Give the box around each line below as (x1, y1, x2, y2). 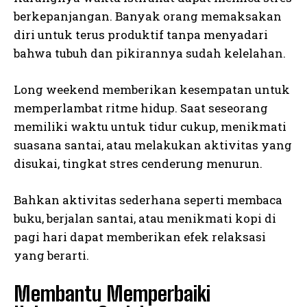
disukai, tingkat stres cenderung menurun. (14, 156, 262, 172)
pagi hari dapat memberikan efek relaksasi (14, 229, 266, 245)
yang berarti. (14, 247, 89, 264)
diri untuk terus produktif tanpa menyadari (14, 27, 268, 43)
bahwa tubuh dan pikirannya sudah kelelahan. (14, 45, 286, 62)
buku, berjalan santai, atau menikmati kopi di (14, 210, 276, 227)
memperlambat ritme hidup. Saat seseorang (14, 100, 268, 116)
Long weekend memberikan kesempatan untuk (14, 82, 290, 98)
